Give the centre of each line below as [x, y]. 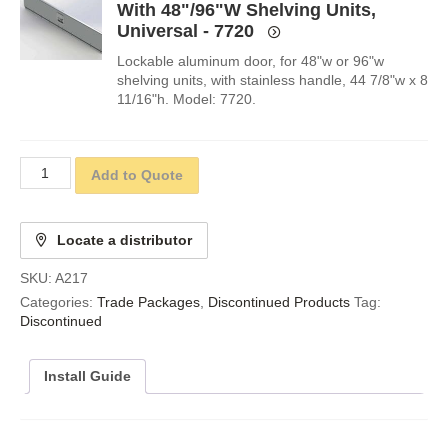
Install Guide [87, 376]
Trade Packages [148, 302]
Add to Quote [136, 175]
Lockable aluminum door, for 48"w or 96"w [250, 60]
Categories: [58, 302]
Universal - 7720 [185, 30]
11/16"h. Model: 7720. [186, 98]
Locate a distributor [124, 240]
